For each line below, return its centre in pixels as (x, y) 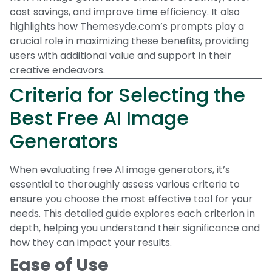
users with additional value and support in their (121, 55)
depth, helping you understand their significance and (135, 228)
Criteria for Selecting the (127, 95)
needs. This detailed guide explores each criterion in (132, 213)
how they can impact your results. (91, 242)
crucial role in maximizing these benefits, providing (129, 41)
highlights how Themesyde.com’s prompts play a (127, 26)
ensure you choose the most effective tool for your (131, 199)
